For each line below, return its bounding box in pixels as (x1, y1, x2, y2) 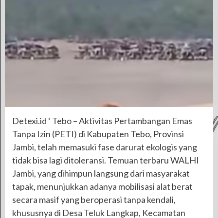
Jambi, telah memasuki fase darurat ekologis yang (12, 141, 197, 152)
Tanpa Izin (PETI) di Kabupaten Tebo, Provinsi (12, 128, 184, 139)
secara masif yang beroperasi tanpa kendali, (12, 194, 176, 205)
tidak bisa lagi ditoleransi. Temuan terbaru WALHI (12, 154, 199, 165)
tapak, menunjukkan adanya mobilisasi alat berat (12, 181, 193, 192)
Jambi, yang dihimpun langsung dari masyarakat (12, 167, 190, 179)
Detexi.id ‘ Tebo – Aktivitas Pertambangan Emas (12, 115, 192, 126)
